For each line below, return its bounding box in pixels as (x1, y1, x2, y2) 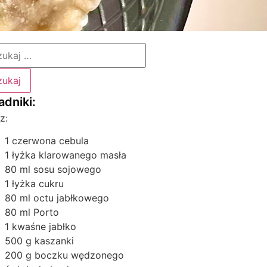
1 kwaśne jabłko (5, 221, 77, 233)
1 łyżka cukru (5, 178, 64, 190)
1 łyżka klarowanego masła (5, 149, 127, 162)
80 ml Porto (5, 206, 60, 219)
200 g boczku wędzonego (5, 249, 125, 262)
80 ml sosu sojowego (5, 163, 102, 176)
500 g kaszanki (5, 235, 74, 247)
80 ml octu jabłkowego (5, 192, 110, 204)
